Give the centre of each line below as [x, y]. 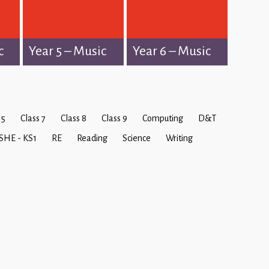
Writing [179, 138]
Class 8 [73, 119]
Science [136, 138]
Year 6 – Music [172, 51]
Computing [162, 119]
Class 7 [33, 119]
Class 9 [114, 119]
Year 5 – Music [68, 51]
